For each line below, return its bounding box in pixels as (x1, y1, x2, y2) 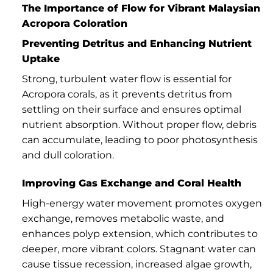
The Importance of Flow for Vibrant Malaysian (21, 2, 260, 15)
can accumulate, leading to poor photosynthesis (21, 134, 258, 146)
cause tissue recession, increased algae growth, (21, 258, 252, 271)
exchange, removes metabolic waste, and (21, 213, 224, 225)
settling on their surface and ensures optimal (21, 104, 241, 116)
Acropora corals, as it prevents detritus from (21, 88, 232, 101)
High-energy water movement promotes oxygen (21, 197, 262, 210)
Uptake (21, 53, 60, 65)
